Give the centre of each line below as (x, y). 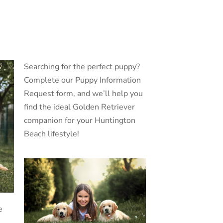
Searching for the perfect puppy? (82, 67)
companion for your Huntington (79, 121)
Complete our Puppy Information (82, 80)
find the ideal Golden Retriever (79, 107)
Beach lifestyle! (51, 134)
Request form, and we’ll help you (83, 94)
